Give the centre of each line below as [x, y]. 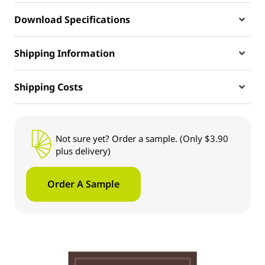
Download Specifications [72, 20]
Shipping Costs [49, 87]
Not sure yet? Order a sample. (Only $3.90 [142, 139]
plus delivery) [83, 151]
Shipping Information [64, 54]
